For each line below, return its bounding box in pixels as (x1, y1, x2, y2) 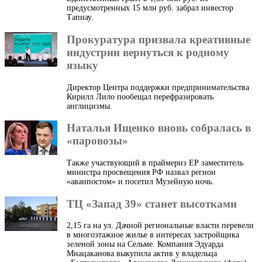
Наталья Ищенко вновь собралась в (67, 122, 251, 135)
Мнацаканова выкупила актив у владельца (67, 249, 217, 258)
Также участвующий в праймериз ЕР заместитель (67, 158, 243, 167)
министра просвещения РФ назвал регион (67, 167, 216, 177)
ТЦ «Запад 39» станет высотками (67, 197, 237, 210)
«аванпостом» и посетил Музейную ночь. (67, 177, 214, 186)
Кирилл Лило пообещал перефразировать (67, 92, 213, 101)
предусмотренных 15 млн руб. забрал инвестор (67, 4, 233, 13)
